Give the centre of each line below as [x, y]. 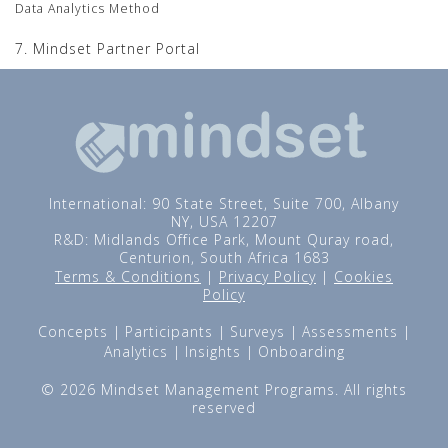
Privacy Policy [267, 276]
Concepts [72, 331]
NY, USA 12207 [224, 221]
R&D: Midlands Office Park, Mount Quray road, [224, 239]
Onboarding [301, 351]
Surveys [257, 331]
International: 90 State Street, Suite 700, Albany [224, 203]
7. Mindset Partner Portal [107, 49]
